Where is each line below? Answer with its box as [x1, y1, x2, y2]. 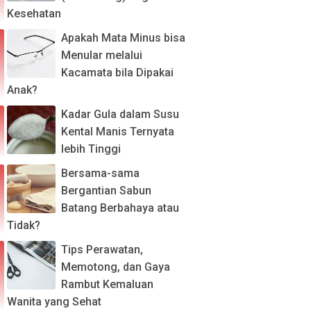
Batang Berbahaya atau [61, 201, 179, 215]
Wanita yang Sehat [7, 295, 101, 308]
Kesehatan [7, 7, 61, 20]
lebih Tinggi [61, 142, 121, 155]
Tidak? [7, 219, 40, 232]
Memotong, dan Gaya [61, 260, 170, 274]
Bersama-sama [61, 167, 140, 180]
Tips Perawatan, [61, 243, 143, 256]
